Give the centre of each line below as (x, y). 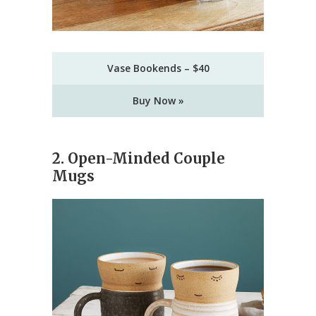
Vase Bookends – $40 (158, 68)
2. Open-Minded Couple (139, 159)
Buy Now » (158, 101)
